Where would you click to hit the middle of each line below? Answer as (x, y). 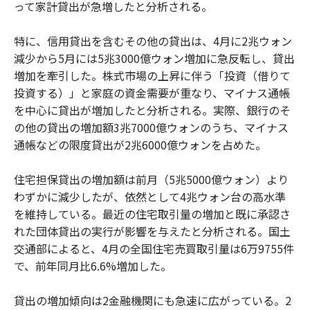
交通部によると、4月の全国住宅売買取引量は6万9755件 (154, 249)
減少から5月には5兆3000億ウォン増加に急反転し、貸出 (154, 58)
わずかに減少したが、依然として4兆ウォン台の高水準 (150, 197)
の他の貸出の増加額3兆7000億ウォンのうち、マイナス (151, 128)
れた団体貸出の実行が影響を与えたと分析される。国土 (152, 231)
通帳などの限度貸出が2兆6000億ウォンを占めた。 (140, 145)
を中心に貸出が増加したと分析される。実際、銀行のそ (152, 110)
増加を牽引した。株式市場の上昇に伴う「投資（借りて (152, 76)
